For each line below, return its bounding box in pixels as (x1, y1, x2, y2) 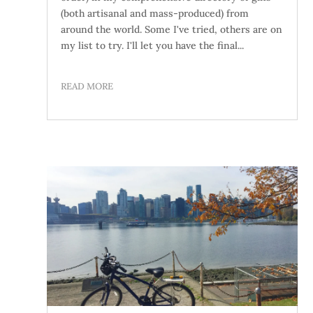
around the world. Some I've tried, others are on (61, 22, 283, 36)
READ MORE (61, 80, 114, 92)
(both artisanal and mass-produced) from (61, 6, 249, 20)
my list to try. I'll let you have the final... (61, 38, 245, 52)
